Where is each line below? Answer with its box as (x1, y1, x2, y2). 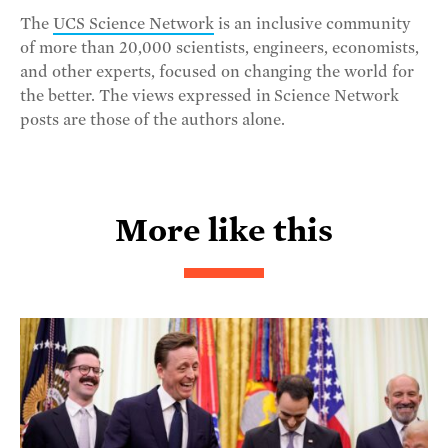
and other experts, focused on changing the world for (20, 63, 415, 82)
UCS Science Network (52, 15, 214, 34)
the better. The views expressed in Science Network (20, 87, 400, 106)
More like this (115, 212, 333, 249)
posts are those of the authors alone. (20, 111, 286, 130)
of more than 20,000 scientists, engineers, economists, (20, 39, 420, 58)
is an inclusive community (213, 15, 412, 34)
